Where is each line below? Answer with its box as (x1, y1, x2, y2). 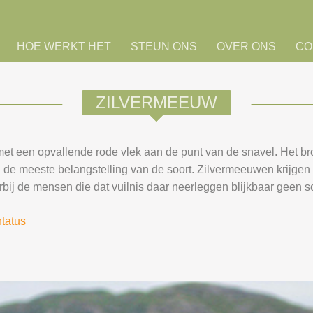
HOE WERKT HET (16, 41, 111, 52)
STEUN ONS (130, 41, 197, 52)
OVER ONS (216, 41, 276, 52)
